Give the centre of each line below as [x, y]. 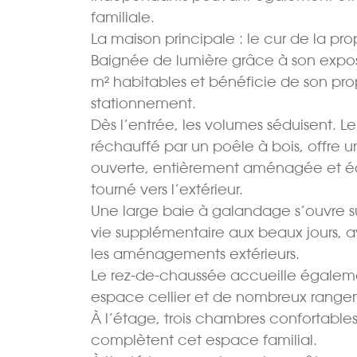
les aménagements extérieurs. [195, 254]
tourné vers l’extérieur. [167, 190]
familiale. [123, 18]
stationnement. [143, 104]
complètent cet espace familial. [204, 340]
